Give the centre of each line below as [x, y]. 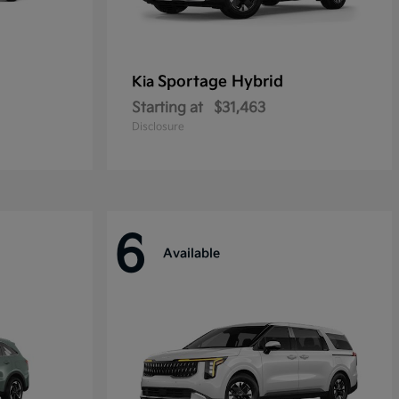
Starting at [167, 108]
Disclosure [158, 127]
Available [191, 254]
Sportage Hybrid [220, 82]
